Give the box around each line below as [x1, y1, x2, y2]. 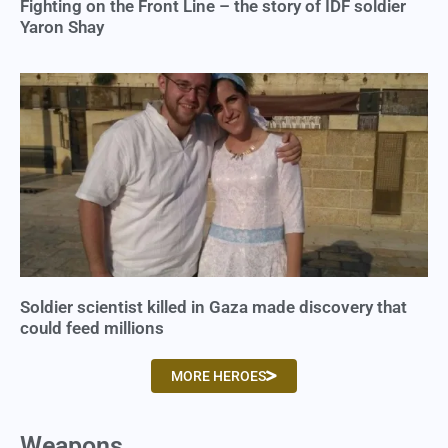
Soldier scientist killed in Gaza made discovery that [20, 297, 407, 318]
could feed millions [20, 318, 164, 339]
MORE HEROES [171, 368, 266, 385]
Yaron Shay [20, 17, 104, 38]
